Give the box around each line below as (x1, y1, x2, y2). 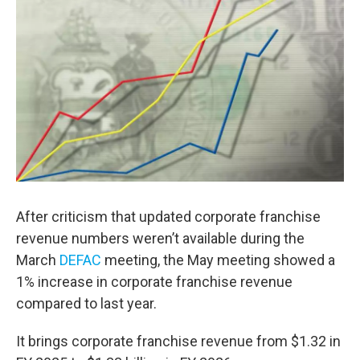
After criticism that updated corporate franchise (16, 207, 321, 225)
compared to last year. (16, 294, 157, 312)
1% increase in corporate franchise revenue (16, 272, 292, 290)
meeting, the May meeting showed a (101, 251, 335, 268)
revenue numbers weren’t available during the (16, 229, 305, 247)
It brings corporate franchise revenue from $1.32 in (16, 332, 341, 350)
